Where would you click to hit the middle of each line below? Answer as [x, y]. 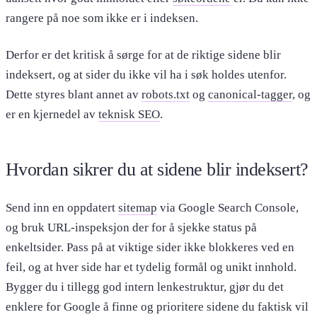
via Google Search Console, [228, 208]
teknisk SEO [129, 115]
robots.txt [166, 95]
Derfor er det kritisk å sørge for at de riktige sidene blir [143, 55]
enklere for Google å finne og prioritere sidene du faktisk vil [157, 307]
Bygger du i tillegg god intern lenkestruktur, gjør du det [145, 287]
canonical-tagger [250, 95]
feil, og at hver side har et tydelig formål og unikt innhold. [151, 267]
